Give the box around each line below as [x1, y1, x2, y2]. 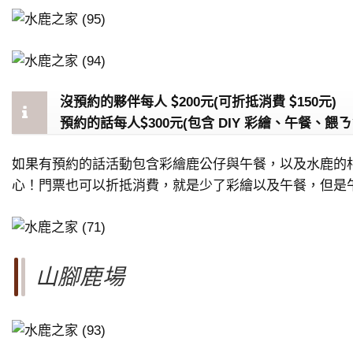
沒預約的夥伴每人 [60, 95, 171, 110]
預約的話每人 [60, 116, 140, 132]
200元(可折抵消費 [179, 95, 289, 110]
